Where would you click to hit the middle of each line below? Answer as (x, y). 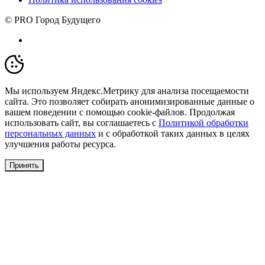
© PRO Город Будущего (53, 20)
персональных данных (50, 133)
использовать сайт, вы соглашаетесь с (82, 122)
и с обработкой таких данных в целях (173, 133)
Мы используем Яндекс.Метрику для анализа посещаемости (127, 91)
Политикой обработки (203, 122)
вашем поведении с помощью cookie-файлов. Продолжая (120, 112)
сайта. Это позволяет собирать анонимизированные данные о (130, 101)
